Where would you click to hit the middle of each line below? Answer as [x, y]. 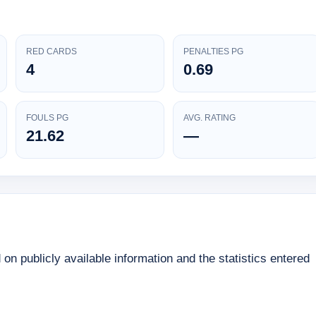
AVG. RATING [209, 118]
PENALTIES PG [213, 52]
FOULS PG [47, 118]
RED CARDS [51, 52]
